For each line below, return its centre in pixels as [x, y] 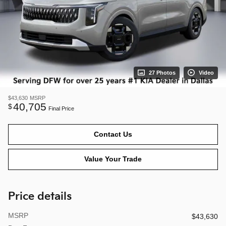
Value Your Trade [113, 159]
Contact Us [113, 134]
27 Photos [162, 72]
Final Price [61, 108]
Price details [40, 196]
